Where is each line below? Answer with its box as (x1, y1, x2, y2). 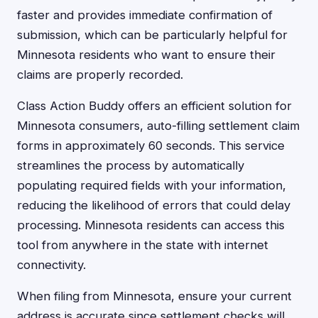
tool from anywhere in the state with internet (17, 238, 268, 252)
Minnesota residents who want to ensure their (17, 48, 275, 62)
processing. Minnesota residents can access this (17, 218, 285, 232)
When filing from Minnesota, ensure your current (17, 289, 292, 303)
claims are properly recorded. (17, 67, 183, 82)
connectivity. (17, 258, 86, 272)
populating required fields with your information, (17, 178, 286, 192)
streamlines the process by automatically (17, 158, 244, 172)
